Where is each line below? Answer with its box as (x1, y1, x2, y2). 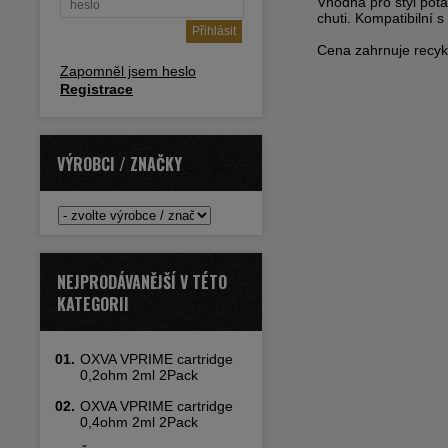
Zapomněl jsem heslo (60, 63, 196, 79)
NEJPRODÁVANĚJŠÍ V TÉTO (57, 270, 227, 294)
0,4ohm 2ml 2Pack (80, 414, 198, 430)
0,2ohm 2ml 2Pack (80, 367, 198, 383)
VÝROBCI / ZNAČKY (57, 152, 182, 176)
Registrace (60, 81, 133, 97)
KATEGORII (57, 292, 129, 316)
